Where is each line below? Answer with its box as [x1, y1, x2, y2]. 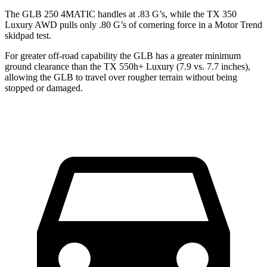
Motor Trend [215, 19, 262, 30]
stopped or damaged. [5, 82, 83, 93]
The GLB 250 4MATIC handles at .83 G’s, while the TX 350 [5, 8, 237, 19]
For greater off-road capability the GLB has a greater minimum [5, 50, 241, 61]
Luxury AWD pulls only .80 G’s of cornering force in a [5, 19, 215, 30]
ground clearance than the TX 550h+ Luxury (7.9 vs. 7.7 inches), [5, 61, 250, 72]
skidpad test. [5, 30, 51, 41]
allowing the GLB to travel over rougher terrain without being [5, 72, 237, 82]
